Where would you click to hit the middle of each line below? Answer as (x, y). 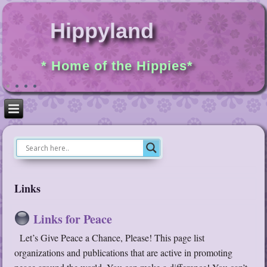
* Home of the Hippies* (117, 66)
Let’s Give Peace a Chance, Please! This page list (110, 238)
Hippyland (102, 31)
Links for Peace (73, 219)
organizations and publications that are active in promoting (124, 253)
